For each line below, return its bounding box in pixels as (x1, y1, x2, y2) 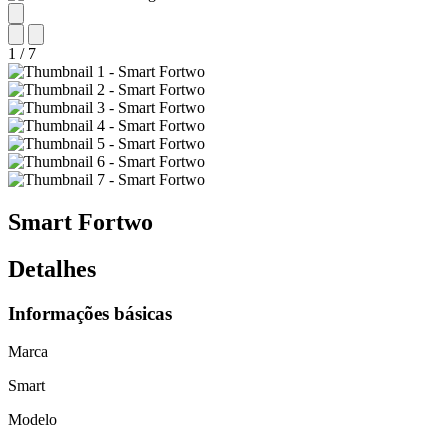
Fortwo (78, 208, 153, 235)
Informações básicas (8, 302, 172, 324)
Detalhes (8, 255, 96, 282)
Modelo (8, 411, 57, 429)
